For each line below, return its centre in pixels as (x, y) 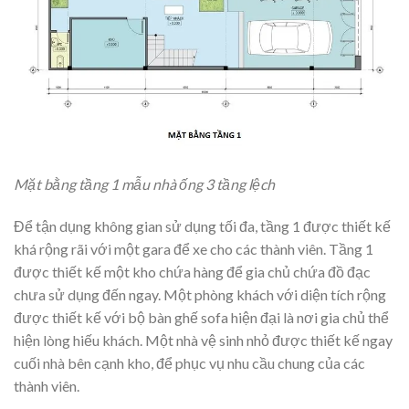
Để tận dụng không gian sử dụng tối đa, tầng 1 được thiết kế (202, 226)
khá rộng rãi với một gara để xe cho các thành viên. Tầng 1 (194, 249)
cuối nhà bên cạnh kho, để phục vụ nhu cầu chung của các (189, 363)
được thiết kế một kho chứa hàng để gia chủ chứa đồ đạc (192, 272)
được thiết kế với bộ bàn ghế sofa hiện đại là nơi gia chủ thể (201, 318)
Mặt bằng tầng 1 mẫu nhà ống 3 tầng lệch (144, 184)
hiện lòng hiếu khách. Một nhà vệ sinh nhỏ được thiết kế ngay (203, 341)
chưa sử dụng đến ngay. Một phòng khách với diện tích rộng (200, 295)
